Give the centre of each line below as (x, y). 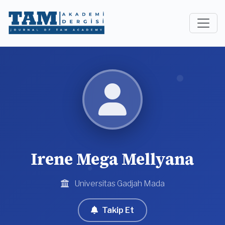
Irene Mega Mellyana (113, 159)
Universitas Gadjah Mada (119, 184)
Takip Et (118, 210)
